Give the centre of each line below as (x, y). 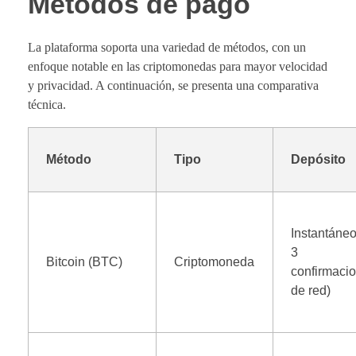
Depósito (319, 159)
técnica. (47, 104)
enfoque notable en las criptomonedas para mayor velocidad (178, 66)
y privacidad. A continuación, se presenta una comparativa (173, 85)
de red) (311, 290)
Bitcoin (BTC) (85, 261)
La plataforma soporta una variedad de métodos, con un (167, 47)
